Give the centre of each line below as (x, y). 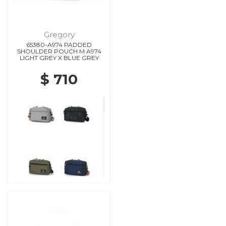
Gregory (59, 34)
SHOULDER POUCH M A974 (59, 51)
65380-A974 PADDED (59, 44)
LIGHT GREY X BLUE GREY (59, 58)
